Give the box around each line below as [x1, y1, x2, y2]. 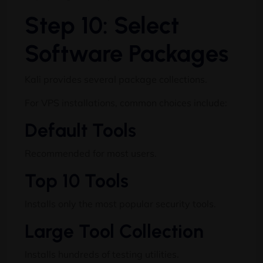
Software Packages [25, 39, 228, 68]
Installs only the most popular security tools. [25, 197, 216, 210]
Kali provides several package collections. [25, 73, 207, 85]
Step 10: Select [25, 11, 179, 39]
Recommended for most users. [25, 147, 157, 159]
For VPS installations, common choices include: [25, 96, 227, 109]
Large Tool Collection [25, 220, 204, 242]
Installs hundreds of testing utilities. [25, 248, 179, 260]
